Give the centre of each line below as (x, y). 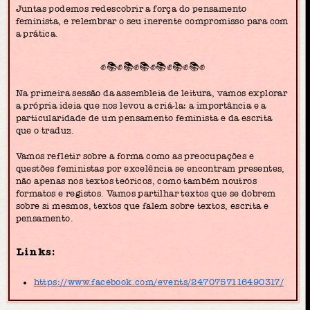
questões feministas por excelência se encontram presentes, (150, 169)
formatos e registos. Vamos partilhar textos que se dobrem (146, 194)
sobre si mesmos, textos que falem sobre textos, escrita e (142, 206)
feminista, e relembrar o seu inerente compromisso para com (152, 21)
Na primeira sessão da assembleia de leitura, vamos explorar (152, 93)
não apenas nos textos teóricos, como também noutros (136, 181)
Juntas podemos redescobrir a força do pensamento (131, 9)
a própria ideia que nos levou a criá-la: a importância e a (141, 105)
